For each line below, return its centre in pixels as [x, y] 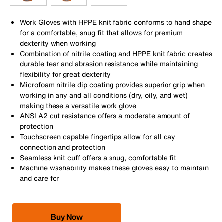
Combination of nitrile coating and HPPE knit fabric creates [116, 53]
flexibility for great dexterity [65, 74]
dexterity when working [58, 43]
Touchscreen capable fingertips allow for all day [98, 136]
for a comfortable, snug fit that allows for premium [101, 32]
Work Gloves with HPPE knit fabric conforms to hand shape [116, 22]
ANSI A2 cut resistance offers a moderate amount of [105, 115]
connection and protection [62, 147]
